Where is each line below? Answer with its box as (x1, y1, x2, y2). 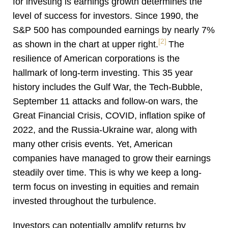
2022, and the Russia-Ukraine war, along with (13, 125, 197, 135)
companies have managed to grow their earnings (13, 153, 211, 164)
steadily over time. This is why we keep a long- (13, 167, 202, 178)
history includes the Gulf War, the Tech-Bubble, (13, 82, 203, 93)
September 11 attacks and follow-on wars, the (13, 96, 198, 107)
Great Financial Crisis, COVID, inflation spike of (13, 110, 205, 121)
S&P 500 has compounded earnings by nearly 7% (13, 25, 215, 36)
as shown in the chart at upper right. (13, 39, 158, 50)
